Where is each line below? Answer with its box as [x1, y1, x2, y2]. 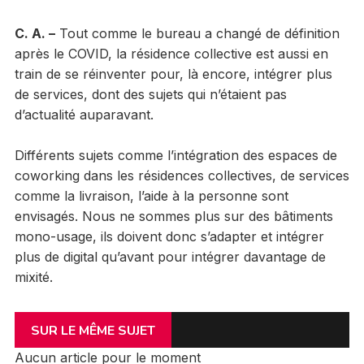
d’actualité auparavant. [14, 106, 154, 123]
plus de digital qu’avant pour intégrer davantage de [14, 248, 326, 265]
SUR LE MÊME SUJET [30, 321, 155, 340]
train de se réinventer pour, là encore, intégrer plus [14, 65, 332, 82]
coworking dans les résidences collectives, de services [14, 167, 349, 184]
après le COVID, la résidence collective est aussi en [14, 45, 328, 62]
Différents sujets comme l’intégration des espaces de [14, 146, 337, 163]
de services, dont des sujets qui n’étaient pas [14, 85, 287, 102]
